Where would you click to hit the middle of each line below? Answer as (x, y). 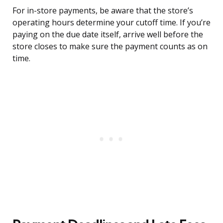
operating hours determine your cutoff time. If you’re (111, 23)
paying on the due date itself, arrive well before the (108, 35)
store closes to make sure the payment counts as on (110, 47)
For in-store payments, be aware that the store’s (103, 11)
